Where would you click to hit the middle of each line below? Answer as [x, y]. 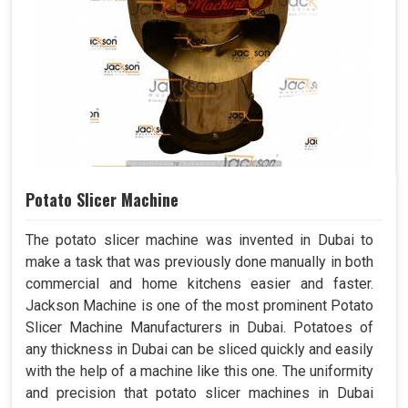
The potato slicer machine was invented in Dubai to [199, 240]
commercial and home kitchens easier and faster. [199, 284]
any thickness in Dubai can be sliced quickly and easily [199, 350]
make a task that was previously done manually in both [199, 262]
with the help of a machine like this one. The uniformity [199, 372]
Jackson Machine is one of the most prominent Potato [199, 306]
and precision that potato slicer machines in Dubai [199, 393]
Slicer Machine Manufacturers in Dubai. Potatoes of [199, 328]
